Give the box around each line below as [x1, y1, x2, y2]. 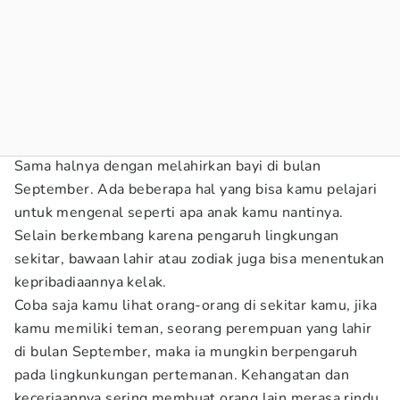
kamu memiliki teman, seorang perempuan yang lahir [14, 319, 372, 338]
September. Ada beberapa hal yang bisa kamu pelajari [14, 179, 378, 199]
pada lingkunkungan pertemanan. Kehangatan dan [14, 365, 349, 385]
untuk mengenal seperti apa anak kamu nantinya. [14, 203, 344, 222]
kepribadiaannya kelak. [14, 272, 167, 292]
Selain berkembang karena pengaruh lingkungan [14, 226, 339, 246]
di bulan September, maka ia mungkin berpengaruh [14, 342, 358, 362]
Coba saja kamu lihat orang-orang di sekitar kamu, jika [14, 296, 378, 315]
